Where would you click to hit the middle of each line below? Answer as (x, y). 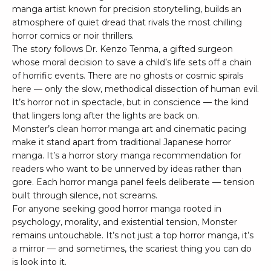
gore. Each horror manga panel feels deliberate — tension (133, 182)
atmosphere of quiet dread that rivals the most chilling (127, 23)
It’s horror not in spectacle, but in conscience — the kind (130, 103)
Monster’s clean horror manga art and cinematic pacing (129, 129)
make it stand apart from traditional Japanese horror (122, 142)
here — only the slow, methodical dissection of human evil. (135, 89)
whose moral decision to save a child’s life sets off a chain (132, 63)
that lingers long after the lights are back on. (106, 116)
